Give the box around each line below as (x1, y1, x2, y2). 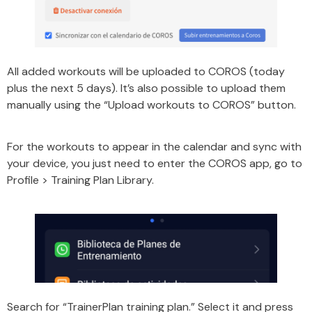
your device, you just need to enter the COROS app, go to (7, 156, 302, 171)
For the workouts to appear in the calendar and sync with (7, 139, 302, 155)
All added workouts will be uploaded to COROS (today (7, 64, 285, 79)
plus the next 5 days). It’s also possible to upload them (7, 81, 286, 96)
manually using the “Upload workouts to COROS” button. (7, 97, 296, 113)
